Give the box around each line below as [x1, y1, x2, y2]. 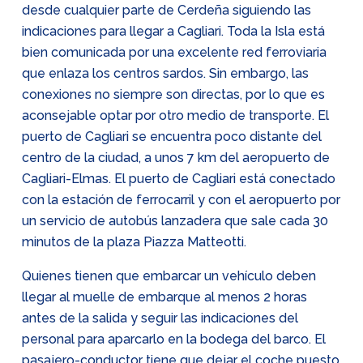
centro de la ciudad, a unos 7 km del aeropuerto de [22, 150, 330, 165]
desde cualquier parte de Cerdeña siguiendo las [22, 2, 311, 18]
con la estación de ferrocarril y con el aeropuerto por [22, 192, 340, 207]
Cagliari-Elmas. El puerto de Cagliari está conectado [22, 171, 335, 186]
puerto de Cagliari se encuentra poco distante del [22, 129, 322, 144]
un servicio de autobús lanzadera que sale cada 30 [22, 213, 328, 228]
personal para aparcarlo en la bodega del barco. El [22, 331, 326, 347]
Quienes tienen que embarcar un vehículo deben [22, 268, 316, 284]
